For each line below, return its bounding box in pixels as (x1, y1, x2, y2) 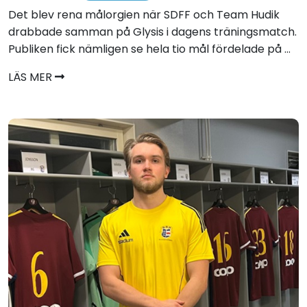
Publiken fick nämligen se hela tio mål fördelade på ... (8, 41, 291, 58)
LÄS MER (8, 69, 55, 86)
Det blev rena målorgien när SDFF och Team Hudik (8, 7, 280, 23)
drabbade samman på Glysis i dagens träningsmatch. (8, 24, 297, 40)
